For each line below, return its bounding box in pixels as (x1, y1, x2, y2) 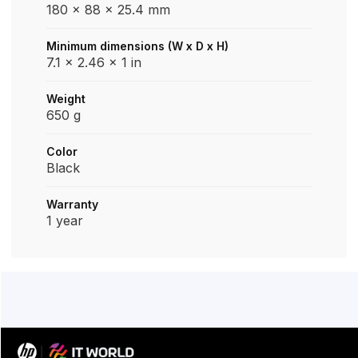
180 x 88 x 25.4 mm (46, 2, 170, 18)
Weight (46, 92, 86, 105)
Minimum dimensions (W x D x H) (46, 39, 229, 53)
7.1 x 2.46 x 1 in (46, 54, 141, 70)
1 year (46, 213, 83, 229)
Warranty (46, 197, 98, 211)
